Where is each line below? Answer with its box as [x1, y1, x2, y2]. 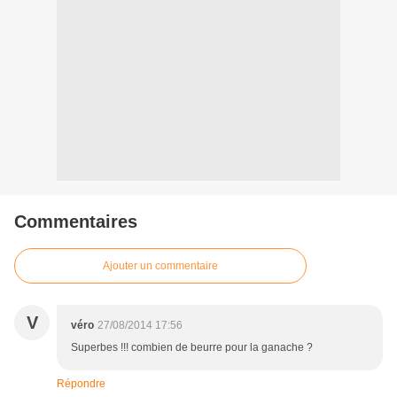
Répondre [57, 378, 105, 391]
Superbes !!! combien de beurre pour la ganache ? [71, 341, 313, 354]
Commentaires [14, 212, 137, 232]
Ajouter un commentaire [103, 260, 218, 273]
